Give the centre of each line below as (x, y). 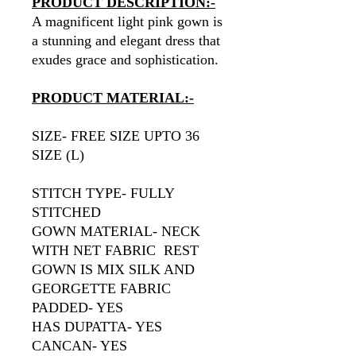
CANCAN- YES (79, 346)
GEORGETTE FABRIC (101, 288)
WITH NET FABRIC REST (115, 250)
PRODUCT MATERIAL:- (113, 98)
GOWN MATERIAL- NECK (116, 231)
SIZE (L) (58, 155)
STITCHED (66, 212)
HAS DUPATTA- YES (97, 327)
